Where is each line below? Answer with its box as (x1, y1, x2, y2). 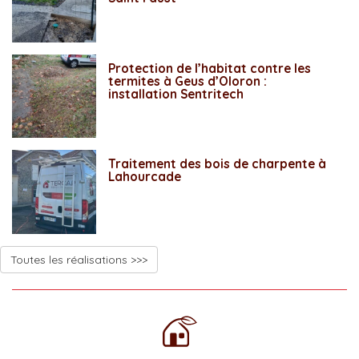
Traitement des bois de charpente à (107, 156, 326, 172)
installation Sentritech (107, 86, 244, 102)
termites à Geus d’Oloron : (107, 73, 267, 89)
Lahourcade (107, 169, 181, 185)
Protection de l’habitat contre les (107, 60, 311, 76)
